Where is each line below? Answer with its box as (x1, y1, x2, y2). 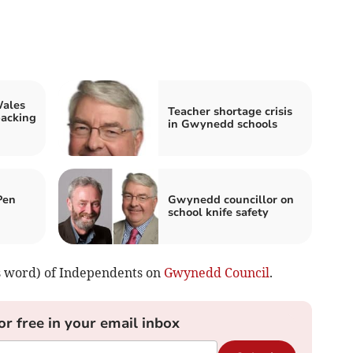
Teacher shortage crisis (168, 103, 292, 119)
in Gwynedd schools (168, 116, 277, 132)
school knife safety (168, 204, 269, 220)
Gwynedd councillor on (168, 191, 294, 207)
